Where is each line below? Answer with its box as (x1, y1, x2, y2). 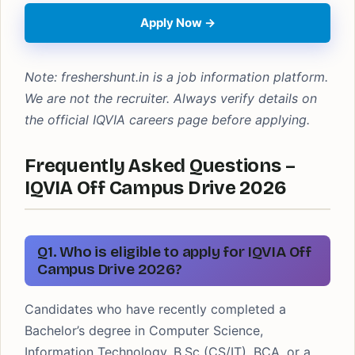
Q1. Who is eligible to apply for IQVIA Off (37, 242, 312, 261)
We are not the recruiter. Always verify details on (25, 90, 317, 106)
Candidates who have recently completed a (25, 301, 286, 317)
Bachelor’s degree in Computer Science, (25, 323, 263, 338)
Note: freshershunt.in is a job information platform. (25, 69, 328, 85)
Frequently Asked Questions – (25, 155, 296, 177)
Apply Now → (139, 15, 216, 30)
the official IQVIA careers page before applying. (25, 112, 310, 128)
